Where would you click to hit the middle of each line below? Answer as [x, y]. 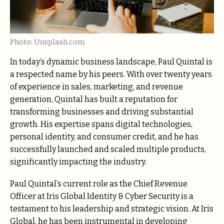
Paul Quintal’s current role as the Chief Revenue [99, 184]
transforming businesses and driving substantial [102, 112]
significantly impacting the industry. [78, 162]
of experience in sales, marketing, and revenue [96, 87]
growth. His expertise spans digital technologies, [101, 124]
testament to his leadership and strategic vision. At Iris [112, 209]
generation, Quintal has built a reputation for [94, 99]
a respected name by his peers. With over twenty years [111, 74]
